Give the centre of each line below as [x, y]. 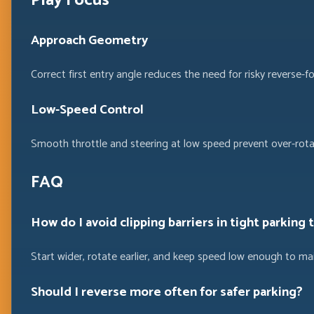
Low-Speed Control [87, 109]
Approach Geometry [89, 41]
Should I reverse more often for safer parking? [166, 292]
